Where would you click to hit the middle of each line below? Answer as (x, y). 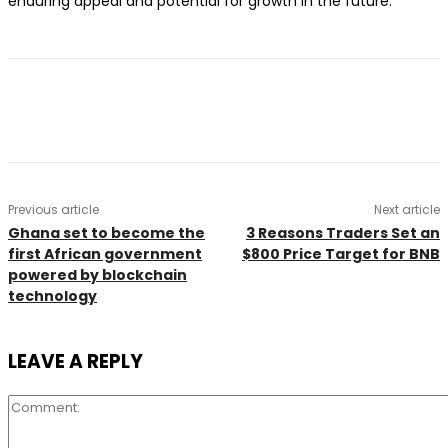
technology (52, 296)
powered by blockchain (97, 275)
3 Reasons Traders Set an (342, 233)
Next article (406, 209)
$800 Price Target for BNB (340, 254)
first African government (105, 254)
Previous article (53, 209)
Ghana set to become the (106, 233)
